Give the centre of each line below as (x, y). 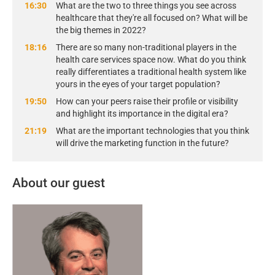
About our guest (59, 183)
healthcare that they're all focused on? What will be (152, 18)
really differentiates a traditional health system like (151, 72)
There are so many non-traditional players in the (146, 48)
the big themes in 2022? (101, 30)
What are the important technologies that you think (153, 131)
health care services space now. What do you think (151, 60)
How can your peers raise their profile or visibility (147, 102)
